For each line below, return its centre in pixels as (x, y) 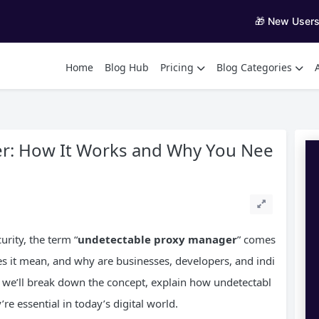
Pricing (177, 67)
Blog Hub (127, 67)
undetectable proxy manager (157, 239)
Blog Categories (254, 67)
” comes (256, 239)
